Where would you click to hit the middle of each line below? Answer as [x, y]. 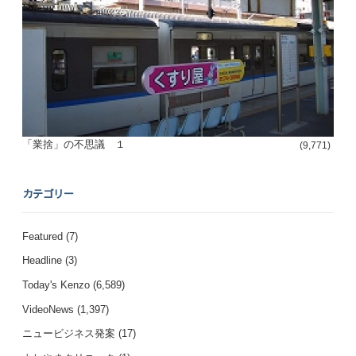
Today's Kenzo [56, 284]
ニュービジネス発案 [69, 334]
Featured [43, 236]
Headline [43, 261]
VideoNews [48, 309]
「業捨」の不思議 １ [74, 145]
